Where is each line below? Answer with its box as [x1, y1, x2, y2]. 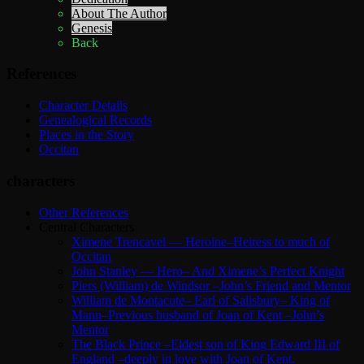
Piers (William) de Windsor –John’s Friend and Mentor [71, 278, 351, 292]
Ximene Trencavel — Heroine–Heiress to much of [71, 234, 330, 249]
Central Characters [39, 219, 134, 234]
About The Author [71, 6, 167, 20]
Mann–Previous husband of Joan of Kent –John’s [71, 307, 324, 322]
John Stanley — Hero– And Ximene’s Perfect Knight [71, 263, 344, 278]
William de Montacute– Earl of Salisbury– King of [71, 292, 330, 307]
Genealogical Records [39, 113, 152, 128]
